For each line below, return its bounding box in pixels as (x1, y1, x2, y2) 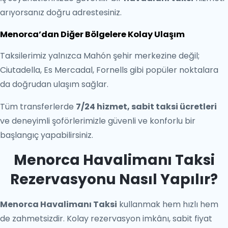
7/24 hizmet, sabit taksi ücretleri (76, 101, 217, 112)
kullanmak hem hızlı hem (117, 198, 218, 210)
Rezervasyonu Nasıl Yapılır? (10, 169, 218, 189)
